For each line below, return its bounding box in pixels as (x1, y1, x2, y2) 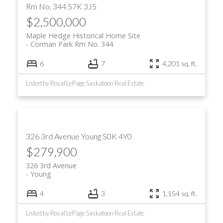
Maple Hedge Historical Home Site (25, 30, 140, 40)
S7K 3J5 (67, 1, 97, 11)
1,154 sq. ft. (162, 189, 198, 198)
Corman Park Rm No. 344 (30, 39, 113, 49)
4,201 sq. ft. (162, 59, 198, 68)
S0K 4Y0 (102, 131, 132, 141)
